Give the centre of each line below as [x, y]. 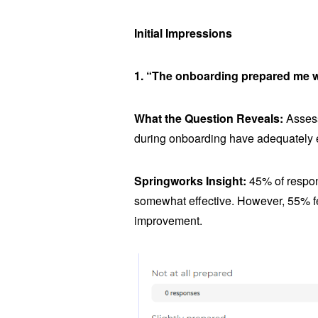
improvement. [169, 221]
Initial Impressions [183, 33]
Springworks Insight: [191, 181]
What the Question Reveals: [209, 119]
